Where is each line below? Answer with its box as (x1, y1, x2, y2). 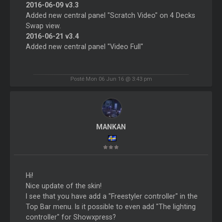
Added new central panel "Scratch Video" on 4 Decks (25, 11, 195, 20)
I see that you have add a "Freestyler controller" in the (25, 192, 198, 200)
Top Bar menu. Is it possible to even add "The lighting (25, 202, 196, 211)
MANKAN (96, 122, 126, 131)
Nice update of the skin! (25, 181, 102, 190)
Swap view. (25, 22, 61, 30)
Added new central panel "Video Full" (25, 43, 143, 51)
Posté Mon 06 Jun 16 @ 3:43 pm (70, 75, 152, 82)
